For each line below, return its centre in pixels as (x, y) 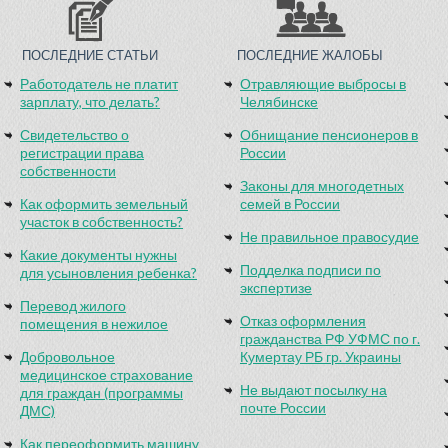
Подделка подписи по (310, 269)
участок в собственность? (101, 221)
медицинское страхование (106, 374)
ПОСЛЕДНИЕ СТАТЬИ (90, 55)
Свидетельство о (74, 134)
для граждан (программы (101, 392)
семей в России (290, 203)
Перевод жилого (73, 305)
